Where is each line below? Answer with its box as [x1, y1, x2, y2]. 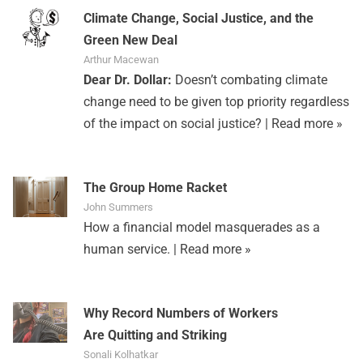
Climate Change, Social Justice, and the [83, 11, 314, 27]
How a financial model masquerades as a [83, 220, 321, 236]
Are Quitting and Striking [83, 327, 228, 344]
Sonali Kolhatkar [83, 348, 159, 361]
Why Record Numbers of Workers [83, 305, 279, 322]
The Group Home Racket [83, 180, 228, 196]
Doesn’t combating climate [172, 72, 328, 88]
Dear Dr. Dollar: [83, 72, 173, 88]
